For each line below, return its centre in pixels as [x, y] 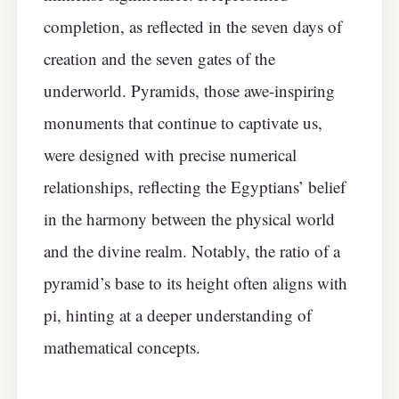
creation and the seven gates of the [159, 59]
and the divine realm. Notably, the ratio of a [192, 251]
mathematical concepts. [122, 347]
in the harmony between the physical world [189, 219]
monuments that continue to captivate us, [183, 123]
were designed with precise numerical [170, 155]
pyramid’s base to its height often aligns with [195, 283]
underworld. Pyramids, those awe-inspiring [189, 91]
